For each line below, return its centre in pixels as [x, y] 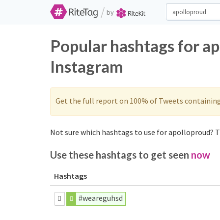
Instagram [87, 66]
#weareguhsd [101, 198]
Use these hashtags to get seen [121, 155]
